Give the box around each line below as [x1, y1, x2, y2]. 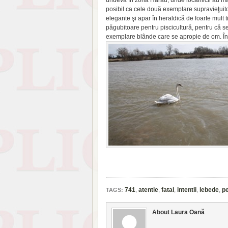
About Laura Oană [152, 209, 205, 216]
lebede [199, 186, 219, 193]
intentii [177, 186, 196, 193]
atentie [138, 186, 158, 193]
